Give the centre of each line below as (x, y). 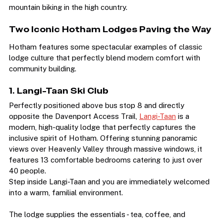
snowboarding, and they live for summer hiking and (96, 10)
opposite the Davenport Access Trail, (74, 130)
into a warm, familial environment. (66, 206)
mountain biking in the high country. (68, 21)
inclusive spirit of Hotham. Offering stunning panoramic (104, 152)
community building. (43, 83)
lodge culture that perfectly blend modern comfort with (106, 72)
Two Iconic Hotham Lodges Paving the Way (110, 43)
